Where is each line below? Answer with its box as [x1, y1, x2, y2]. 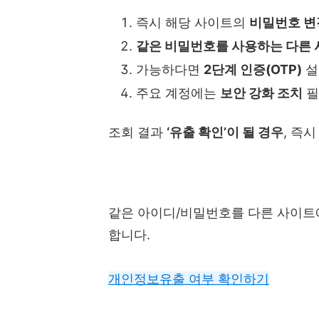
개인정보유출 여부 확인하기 [108, 271, 269, 286]
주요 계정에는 [136, 85, 220, 100]
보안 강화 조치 [220, 85, 303, 100]
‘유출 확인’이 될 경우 [167, 124, 283, 140]
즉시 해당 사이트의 [136, 14, 249, 30]
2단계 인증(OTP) [204, 61, 302, 77]
